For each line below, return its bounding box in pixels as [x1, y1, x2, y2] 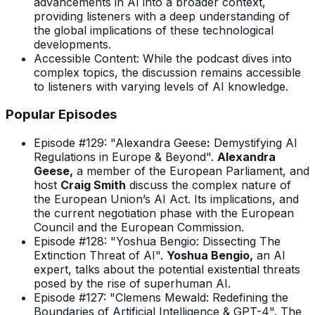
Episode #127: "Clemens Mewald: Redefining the [34, 290, 288, 304]
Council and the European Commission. [34, 219, 244, 234]
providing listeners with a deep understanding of [34, 8, 290, 23]
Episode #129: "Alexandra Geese [34, 135, 207, 150]
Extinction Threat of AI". [34, 247, 167, 262]
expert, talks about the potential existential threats [34, 262, 300, 276]
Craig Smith [60, 177, 126, 192]
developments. [34, 37, 111, 51]
